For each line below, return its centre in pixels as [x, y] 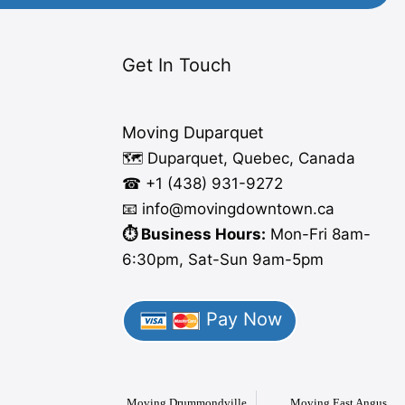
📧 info [145, 209]
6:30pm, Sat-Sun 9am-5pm [222, 260]
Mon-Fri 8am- [318, 235]
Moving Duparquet [193, 133]
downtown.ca [285, 209]
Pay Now [241, 320]
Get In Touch [176, 65]
